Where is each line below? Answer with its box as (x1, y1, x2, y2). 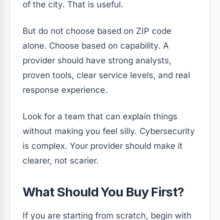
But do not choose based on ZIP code (23, 26, 171, 36)
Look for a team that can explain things (23, 111, 177, 121)
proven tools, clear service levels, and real (23, 70, 190, 80)
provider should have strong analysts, (23, 55, 171, 65)
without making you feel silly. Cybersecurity (23, 126, 195, 136)
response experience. (23, 84, 108, 95)
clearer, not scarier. (23, 155, 99, 165)
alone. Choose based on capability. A (23, 40, 169, 51)
